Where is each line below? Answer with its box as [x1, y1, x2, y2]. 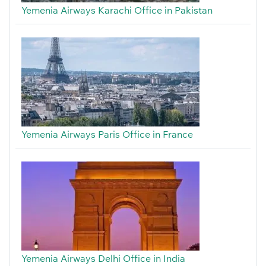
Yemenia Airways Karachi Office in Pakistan [21, 4, 213, 17]
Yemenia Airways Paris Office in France [21, 128, 193, 141]
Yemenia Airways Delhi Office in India [21, 252, 185, 265]
